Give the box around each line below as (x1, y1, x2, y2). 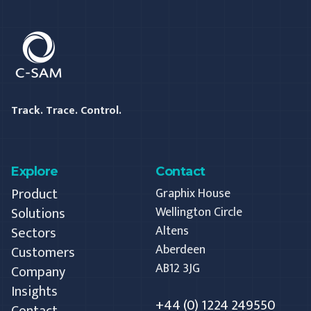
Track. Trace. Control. (11, 101, 121, 120)
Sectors (11, 221, 56, 245)
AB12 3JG (155, 258, 200, 279)
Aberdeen (155, 239, 205, 260)
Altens (155, 220, 189, 242)
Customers (11, 240, 75, 264)
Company (11, 260, 65, 284)
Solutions (11, 201, 65, 226)
